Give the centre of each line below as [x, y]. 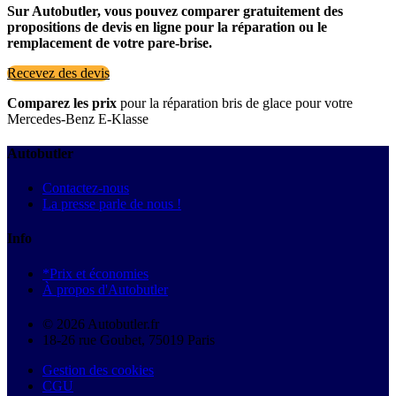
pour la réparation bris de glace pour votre [235, 103]
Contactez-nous [86, 188]
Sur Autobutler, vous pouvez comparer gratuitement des [175, 11]
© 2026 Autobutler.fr [101, 324]
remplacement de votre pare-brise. [110, 42]
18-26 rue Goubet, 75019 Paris [129, 339]
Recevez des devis [58, 72]
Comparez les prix [62, 103]
